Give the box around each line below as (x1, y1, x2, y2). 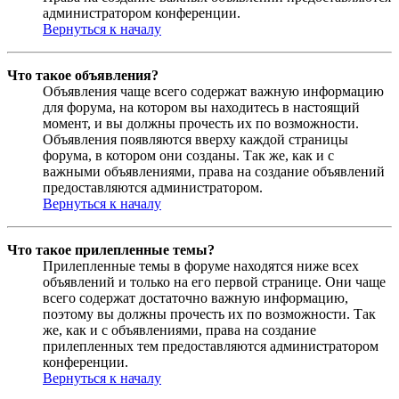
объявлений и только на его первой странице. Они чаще (43, 273, 386, 289)
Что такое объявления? (7, 67, 159, 83)
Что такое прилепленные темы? (7, 241, 215, 257)
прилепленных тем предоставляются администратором (43, 338, 379, 354)
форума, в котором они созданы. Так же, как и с (43, 147, 334, 163)
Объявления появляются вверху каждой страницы (43, 131, 348, 147)
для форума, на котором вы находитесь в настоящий (43, 99, 360, 115)
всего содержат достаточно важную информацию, (43, 289, 348, 305)
